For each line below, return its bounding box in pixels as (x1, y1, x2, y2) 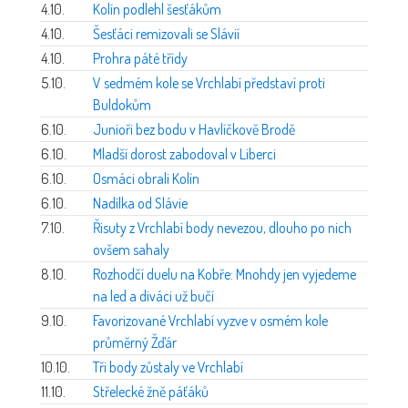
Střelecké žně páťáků (93, 382, 209, 401)
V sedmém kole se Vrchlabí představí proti (93, 73, 325, 92)
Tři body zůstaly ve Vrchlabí (93, 357, 243, 376)
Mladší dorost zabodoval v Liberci (93, 144, 276, 163)
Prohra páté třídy (93, 48, 188, 67)
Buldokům (93, 95, 151, 114)
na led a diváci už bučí (93, 286, 214, 305)
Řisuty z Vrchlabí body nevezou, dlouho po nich (93, 218, 352, 237)
